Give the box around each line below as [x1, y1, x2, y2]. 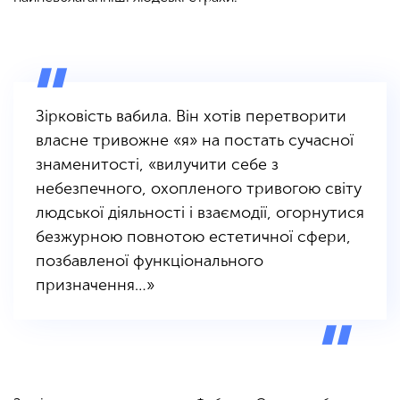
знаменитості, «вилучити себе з [36, 154, 279, 175]
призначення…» [36, 275, 154, 296]
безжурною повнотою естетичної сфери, [36, 227, 351, 247]
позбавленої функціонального [36, 251, 263, 271]
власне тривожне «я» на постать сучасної [36, 130, 354, 151]
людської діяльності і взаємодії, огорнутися [36, 203, 364, 223]
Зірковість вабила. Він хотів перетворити [36, 106, 346, 127]
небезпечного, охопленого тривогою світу [36, 179, 362, 199]
